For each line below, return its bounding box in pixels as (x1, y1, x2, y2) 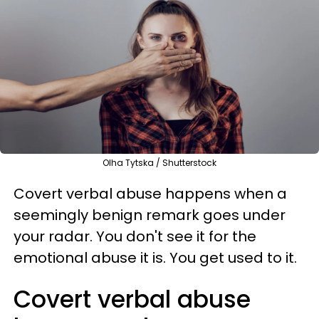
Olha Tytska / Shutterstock (103, 156, 216, 169)
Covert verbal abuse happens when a (14, 183, 287, 204)
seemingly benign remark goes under (14, 204, 286, 225)
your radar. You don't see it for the (14, 226, 256, 246)
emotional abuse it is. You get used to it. (14, 247, 297, 268)
